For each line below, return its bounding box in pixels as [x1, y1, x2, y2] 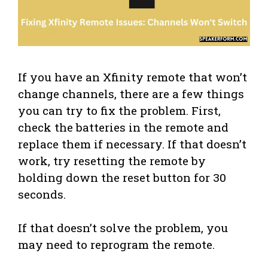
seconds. [18, 186, 66, 202]
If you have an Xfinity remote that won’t [18, 69, 247, 84]
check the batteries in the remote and [18, 119, 229, 135]
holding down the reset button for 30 [18, 169, 226, 185]
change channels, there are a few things [18, 86, 244, 101]
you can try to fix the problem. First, [18, 102, 221, 118]
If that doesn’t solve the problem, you [18, 220, 228, 235]
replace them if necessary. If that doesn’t [18, 136, 246, 151]
